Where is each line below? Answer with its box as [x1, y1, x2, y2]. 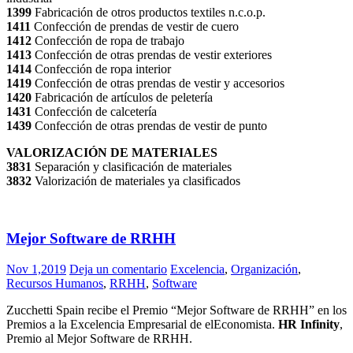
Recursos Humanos [6, 276, 103, 290]
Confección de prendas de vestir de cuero [34, 20, 239, 34]
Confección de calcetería [35, 105, 157, 119]
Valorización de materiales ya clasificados [35, 174, 240, 188]
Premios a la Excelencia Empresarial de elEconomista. [6, 317, 278, 331]
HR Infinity [278, 317, 340, 331]
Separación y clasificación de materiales [35, 160, 232, 174]
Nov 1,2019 [6, 262, 66, 276]
